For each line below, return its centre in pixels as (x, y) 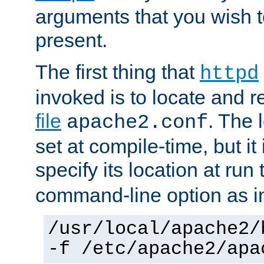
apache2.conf (137, 122)
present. (71, 40)
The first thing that (118, 72)
